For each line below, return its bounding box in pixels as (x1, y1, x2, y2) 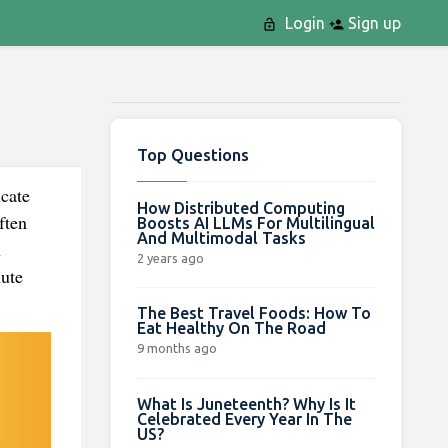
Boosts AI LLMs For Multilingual (136, 213, 375, 232)
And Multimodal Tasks (136, 228, 306, 247)
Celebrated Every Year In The (136, 409, 352, 428)
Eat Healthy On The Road (136, 318, 326, 337)
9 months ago (136, 340, 217, 355)
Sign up (343, 14, 401, 32)
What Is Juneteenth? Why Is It (136, 394, 356, 413)
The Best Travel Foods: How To (136, 303, 371, 322)
